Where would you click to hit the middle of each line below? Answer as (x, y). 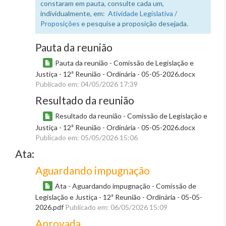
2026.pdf (50, 207)
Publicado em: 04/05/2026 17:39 (87, 84)
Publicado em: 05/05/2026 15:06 (87, 137)
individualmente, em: (74, 13)
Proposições (60, 23)
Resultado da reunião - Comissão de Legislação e (131, 116)
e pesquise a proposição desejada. (134, 23)
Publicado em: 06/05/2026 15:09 (116, 207)
